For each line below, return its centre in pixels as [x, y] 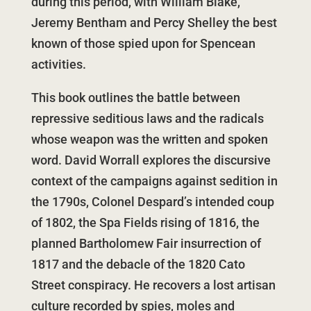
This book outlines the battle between [135, 98]
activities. [58, 64]
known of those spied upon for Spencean [143, 43]
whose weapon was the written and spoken [149, 139]
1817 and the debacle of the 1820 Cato [138, 264]
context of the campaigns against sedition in [154, 181]
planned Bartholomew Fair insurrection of [146, 243]
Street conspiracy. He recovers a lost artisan [153, 285]
